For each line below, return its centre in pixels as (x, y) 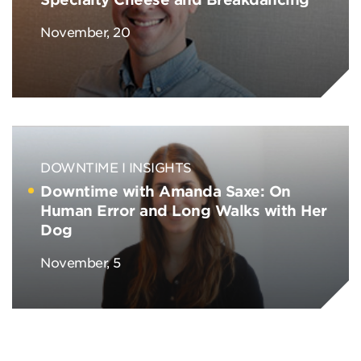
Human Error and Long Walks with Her (184, 210)
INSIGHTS (160, 167)
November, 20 (85, 31)
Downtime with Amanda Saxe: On (166, 191)
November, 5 (81, 262)
